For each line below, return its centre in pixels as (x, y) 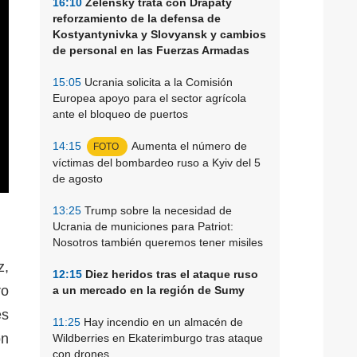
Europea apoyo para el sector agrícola (149, 98)
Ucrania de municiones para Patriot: (143, 226)
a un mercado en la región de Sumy (149, 290)
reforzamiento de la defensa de (137, 18)
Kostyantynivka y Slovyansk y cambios (159, 34)
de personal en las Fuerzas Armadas (151, 50)
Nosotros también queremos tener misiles (158, 242)
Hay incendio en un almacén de (162, 322)
